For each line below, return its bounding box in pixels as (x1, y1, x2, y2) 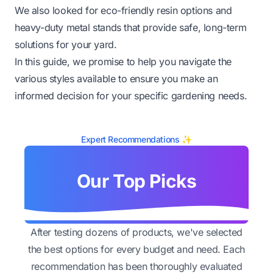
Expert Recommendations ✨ (81, 133, 192, 144)
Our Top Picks (76, 169, 197, 192)
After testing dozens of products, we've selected (30, 225, 243, 238)
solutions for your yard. (15, 38, 117, 51)
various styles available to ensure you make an (15, 72, 218, 85)
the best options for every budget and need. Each (28, 243, 245, 255)
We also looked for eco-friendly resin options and (15, 4, 232, 16)
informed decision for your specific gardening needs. (15, 89, 247, 102)
